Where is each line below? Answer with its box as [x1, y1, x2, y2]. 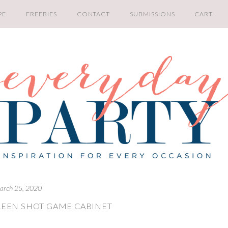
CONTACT [76, 10, 110, 18]
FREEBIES [26, 10, 57, 18]
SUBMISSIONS [130, 10, 175, 18]
